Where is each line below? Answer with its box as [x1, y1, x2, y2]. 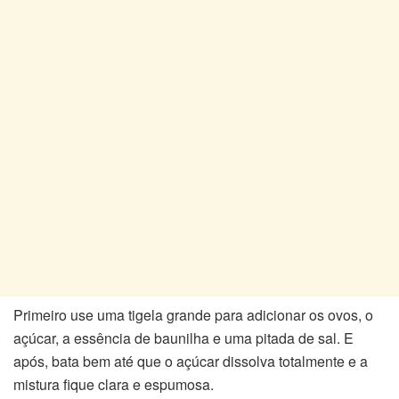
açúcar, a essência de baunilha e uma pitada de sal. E [13, 328, 354, 349]
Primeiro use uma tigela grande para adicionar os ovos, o [13, 305, 373, 326]
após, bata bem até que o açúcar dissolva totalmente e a [13, 351, 368, 372]
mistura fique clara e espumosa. [13, 374, 214, 395]
